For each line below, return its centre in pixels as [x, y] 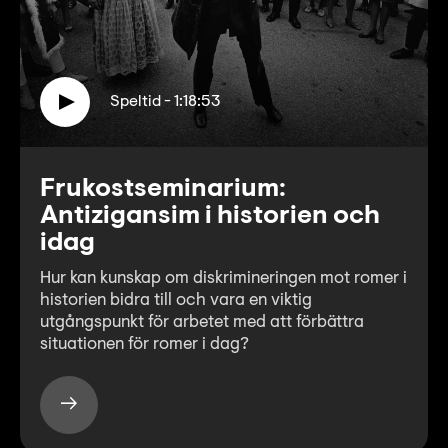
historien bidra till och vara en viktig [176, 300]
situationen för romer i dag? [144, 344]
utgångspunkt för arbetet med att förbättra [202, 322]
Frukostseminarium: [163, 189]
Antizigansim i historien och [210, 216]
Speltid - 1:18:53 [165, 101]
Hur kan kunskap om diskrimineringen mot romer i [223, 278]
